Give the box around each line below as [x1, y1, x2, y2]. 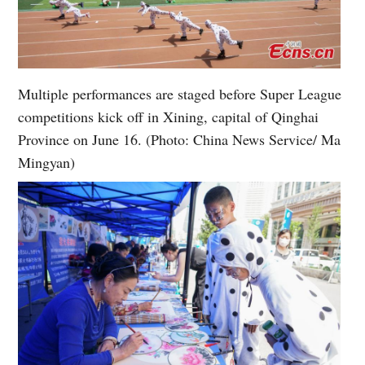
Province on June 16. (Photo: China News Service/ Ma [18, 130, 341, 150]
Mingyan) [18, 152, 76, 173]
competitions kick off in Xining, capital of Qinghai [18, 107, 319, 127]
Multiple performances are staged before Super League [18, 84, 342, 104]
